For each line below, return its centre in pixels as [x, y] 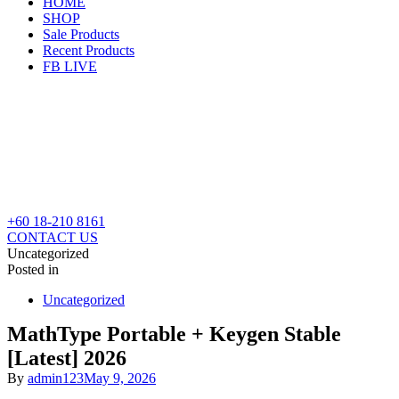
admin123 [56, 378]
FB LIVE [70, 66]
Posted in [33, 269]
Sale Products [81, 34]
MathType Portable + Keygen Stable [174, 334]
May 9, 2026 [120, 378]
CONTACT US [53, 237]
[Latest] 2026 [67, 358]
